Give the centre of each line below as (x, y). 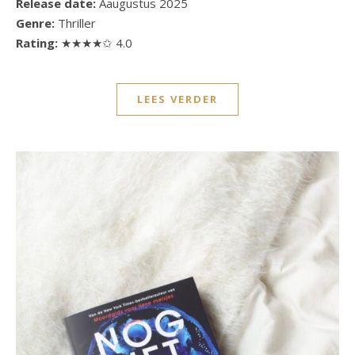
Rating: (38, 43)
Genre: (35, 23)
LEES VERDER (177, 99)
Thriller (75, 23)
